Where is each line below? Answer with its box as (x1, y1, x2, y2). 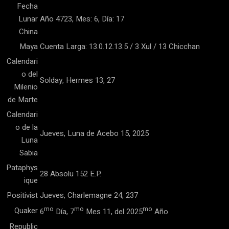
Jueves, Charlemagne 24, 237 (40, 190, 138, 201)
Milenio (14, 81, 38, 93)
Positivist (7, 190, 38, 201)
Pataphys (6, 162, 38, 173)
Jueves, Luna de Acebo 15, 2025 (40, 128, 149, 139)
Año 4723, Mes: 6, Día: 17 (40, 13, 124, 25)
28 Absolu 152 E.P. (40, 168, 101, 179)
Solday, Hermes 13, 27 (40, 75, 115, 86)
